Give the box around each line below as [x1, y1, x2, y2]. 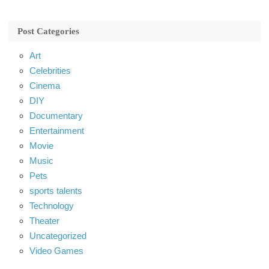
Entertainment [29, 125, 84, 136]
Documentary [29, 110, 83, 121]
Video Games [29, 245, 83, 256]
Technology [29, 200, 74, 211]
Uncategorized [29, 230, 86, 241]
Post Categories [17, 26, 79, 36]
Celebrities [29, 65, 71, 76]
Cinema [29, 80, 60, 91]
